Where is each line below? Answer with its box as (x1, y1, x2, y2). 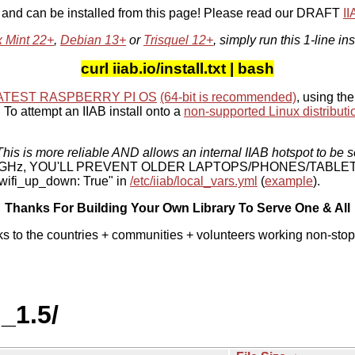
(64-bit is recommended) (160, 90, 296, 104)
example (265, 174, 313, 188)
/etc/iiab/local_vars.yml (130, 174, 258, 188)
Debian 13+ (60, 33, 126, 47)
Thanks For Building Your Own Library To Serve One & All (5, 201, 350, 215)
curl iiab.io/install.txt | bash (81, 60, 274, 77)
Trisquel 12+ (143, 33, 213, 47)
